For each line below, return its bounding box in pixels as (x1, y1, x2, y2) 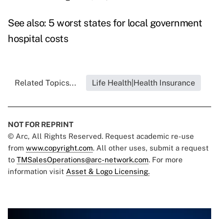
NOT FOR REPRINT (8, 120, 73, 129)
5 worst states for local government (48, 17, 202, 29)
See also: (8, 17, 48, 29)
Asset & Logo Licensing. (66, 167, 150, 176)
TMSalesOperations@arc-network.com (17, 155, 149, 164)
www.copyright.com (26, 144, 93, 153)
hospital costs (8, 33, 68, 45)
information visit (8, 167, 66, 176)
